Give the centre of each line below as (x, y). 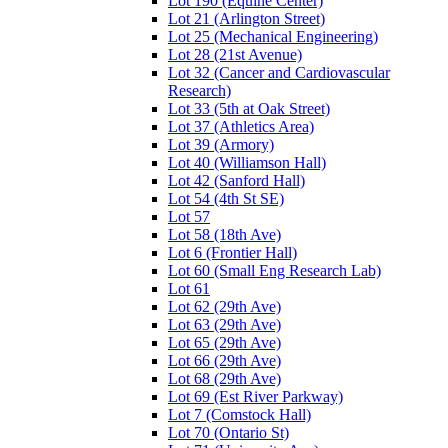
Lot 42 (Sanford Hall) (236, 180)
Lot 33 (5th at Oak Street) (249, 108)
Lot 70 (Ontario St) (228, 432)
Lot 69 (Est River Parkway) (255, 396)
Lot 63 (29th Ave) (224, 324)
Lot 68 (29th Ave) (224, 378)
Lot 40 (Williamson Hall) (247, 162)
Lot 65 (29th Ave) (224, 342)
